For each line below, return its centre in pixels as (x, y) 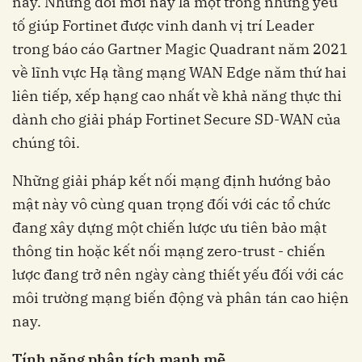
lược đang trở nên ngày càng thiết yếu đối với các (178, 275)
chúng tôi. (46, 143)
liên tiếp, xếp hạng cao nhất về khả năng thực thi (177, 96)
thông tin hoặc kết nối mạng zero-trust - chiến (169, 251)
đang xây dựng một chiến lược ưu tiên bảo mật (169, 228)
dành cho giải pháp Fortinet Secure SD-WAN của (177, 120)
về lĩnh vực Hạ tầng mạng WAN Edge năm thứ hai (179, 73)
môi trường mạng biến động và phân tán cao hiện (181, 298)
